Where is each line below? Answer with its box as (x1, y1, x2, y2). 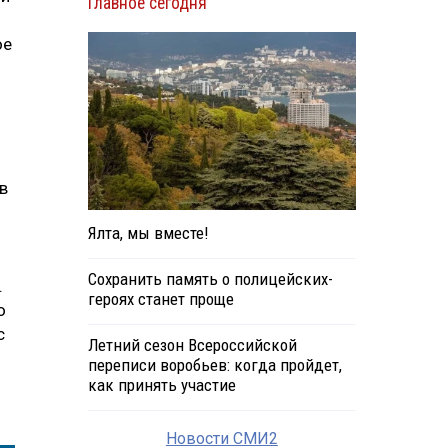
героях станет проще (87, 289, 234, 310)
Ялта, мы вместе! (87, 223, 208, 244)
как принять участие (87, 375, 236, 396)
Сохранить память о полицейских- (87, 269, 333, 290)
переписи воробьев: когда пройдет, (87, 355, 342, 376)
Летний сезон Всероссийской (87, 335, 297, 356)
